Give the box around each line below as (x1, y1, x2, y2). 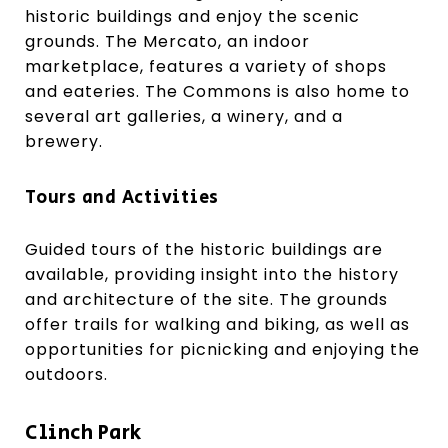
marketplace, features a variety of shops (25, 54, 387, 78)
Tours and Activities (25, 184, 219, 211)
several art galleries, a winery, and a (25, 104, 343, 128)
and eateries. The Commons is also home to (25, 79, 410, 103)
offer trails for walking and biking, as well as (25, 312, 410, 336)
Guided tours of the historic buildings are (25, 237, 383, 261)
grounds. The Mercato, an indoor (25, 29, 310, 53)
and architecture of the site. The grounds (25, 287, 388, 311)
